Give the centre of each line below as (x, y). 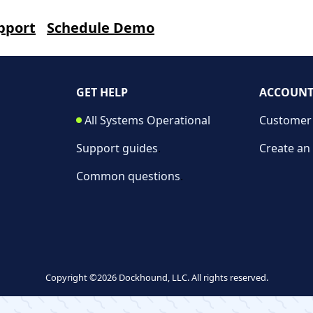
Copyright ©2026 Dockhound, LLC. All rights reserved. (156, 277)
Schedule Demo (101, 28)
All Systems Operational (147, 120)
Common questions (128, 176)
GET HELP (102, 92)
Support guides (117, 148)
